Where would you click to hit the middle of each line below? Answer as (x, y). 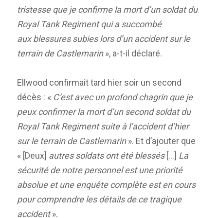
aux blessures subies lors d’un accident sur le (104, 39)
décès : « (35, 97)
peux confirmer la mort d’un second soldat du (104, 112)
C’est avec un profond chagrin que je (123, 97)
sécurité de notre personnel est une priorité (100, 170)
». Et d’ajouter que (161, 141)
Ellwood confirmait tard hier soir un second (99, 83)
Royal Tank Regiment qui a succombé (89, 24)
